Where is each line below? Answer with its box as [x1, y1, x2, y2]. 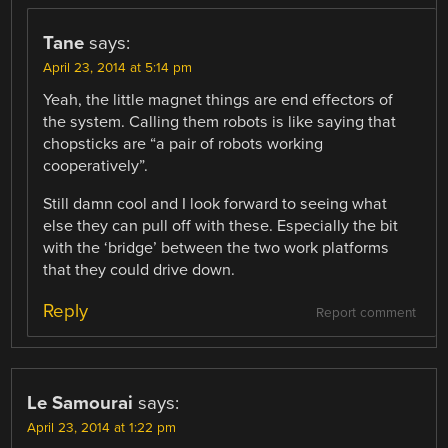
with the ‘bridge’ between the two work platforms [43, 238, 390, 259]
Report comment [315, 305, 416, 322]
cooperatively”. [43, 156, 149, 177]
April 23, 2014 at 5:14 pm [43, 60, 193, 77]
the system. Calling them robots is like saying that [43, 112, 397, 133]
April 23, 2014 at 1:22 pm [27, 420, 177, 437]
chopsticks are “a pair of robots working [43, 134, 324, 155]
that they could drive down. [43, 260, 236, 281]
